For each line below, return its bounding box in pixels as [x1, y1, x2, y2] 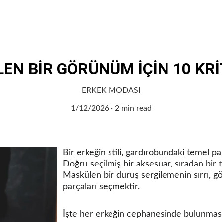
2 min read [114, 104, 152, 112]
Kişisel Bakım [84, 14, 128, 22]
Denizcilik [177, 14, 209, 22]
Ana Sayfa [13, 14, 46, 22]
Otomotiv [147, 14, 177, 22]
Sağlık [46, 14, 66, 22]
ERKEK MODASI [82, 86, 140, 94]
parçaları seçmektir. [63, 182, 140, 191]
